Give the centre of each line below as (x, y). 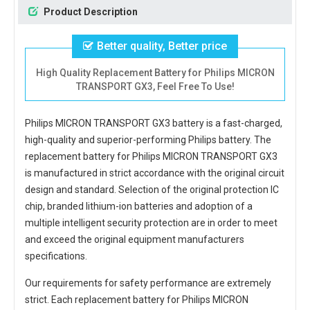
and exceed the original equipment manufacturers (135, 239)
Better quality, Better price (162, 46)
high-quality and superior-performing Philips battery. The (148, 140)
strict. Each (50, 300)
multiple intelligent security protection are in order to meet (151, 223)
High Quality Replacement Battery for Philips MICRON (155, 73)
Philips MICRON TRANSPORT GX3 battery (115, 123)
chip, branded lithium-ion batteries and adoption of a (139, 206)
